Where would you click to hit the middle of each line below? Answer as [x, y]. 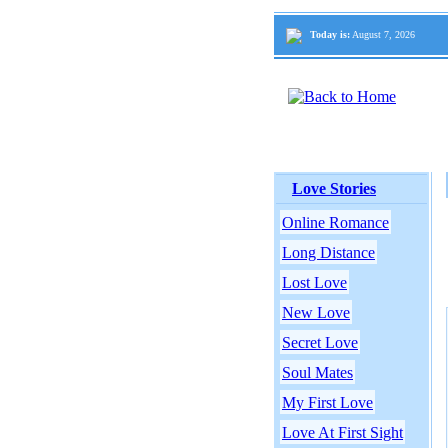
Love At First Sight [342, 432]
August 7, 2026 [382, 34]
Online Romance [335, 222]
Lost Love [314, 282]
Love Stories [334, 188]
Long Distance [328, 252]
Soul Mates [317, 372]
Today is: [330, 34]
